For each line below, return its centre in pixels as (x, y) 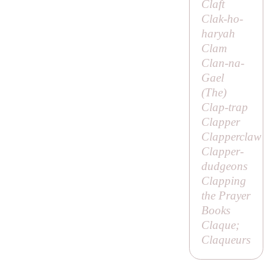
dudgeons (224, 166)
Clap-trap (224, 107)
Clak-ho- (222, 18)
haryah (218, 33)
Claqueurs (226, 239)
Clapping (223, 180)
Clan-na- (223, 63)
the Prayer (226, 195)
